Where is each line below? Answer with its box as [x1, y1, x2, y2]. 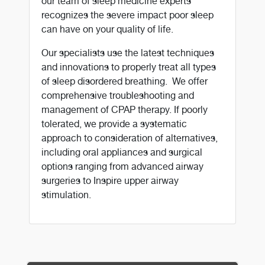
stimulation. [41, 189, 92, 201]
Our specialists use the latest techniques [41, 47, 215, 59]
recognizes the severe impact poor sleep [41, 9, 214, 21]
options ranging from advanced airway [41, 160, 204, 172]
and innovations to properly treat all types [41, 61, 216, 73]
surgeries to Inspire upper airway [41, 174, 179, 186]
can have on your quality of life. [41, 23, 174, 35]
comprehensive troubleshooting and [41, 89, 195, 101]
